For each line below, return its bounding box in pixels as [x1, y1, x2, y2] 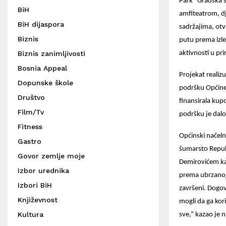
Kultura [18, 210, 43, 218]
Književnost [18, 196, 58, 204]
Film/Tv [18, 108, 44, 116]
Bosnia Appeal [18, 64, 67, 72]
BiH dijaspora [18, 20, 64, 28]
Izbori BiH [18, 181, 52, 189]
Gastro [18, 137, 41, 145]
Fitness [18, 123, 42, 131]
